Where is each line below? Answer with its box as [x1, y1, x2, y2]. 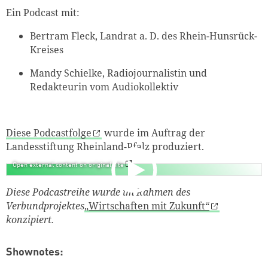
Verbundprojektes [6, 199, 84, 213]
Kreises [30, 42, 63, 56]
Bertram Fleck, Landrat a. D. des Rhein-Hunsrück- [30, 29, 257, 42]
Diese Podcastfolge [6, 126, 92, 140]
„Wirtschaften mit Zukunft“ [84, 199, 209, 213]
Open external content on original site [13, 162, 124, 169]
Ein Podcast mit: [6, 5, 80, 19]
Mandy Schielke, [30, 66, 105, 80]
